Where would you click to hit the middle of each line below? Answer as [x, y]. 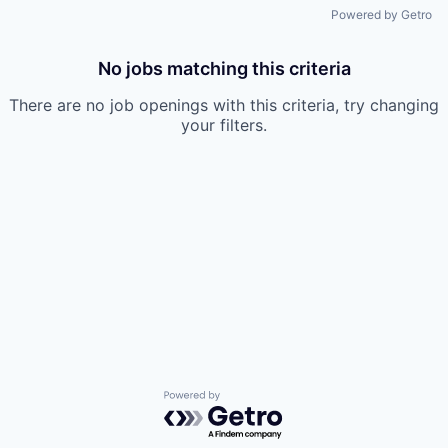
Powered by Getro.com [251, 400]
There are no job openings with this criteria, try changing [224, 105]
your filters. [224, 125]
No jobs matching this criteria [224, 68]
